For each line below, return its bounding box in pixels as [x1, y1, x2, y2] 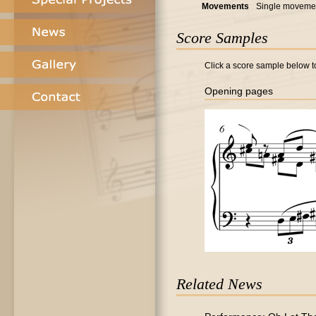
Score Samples [176, 29, 268, 47]
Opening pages [205, 85, 273, 97]
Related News [176, 275, 262, 293]
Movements [202, 1, 249, 11]
